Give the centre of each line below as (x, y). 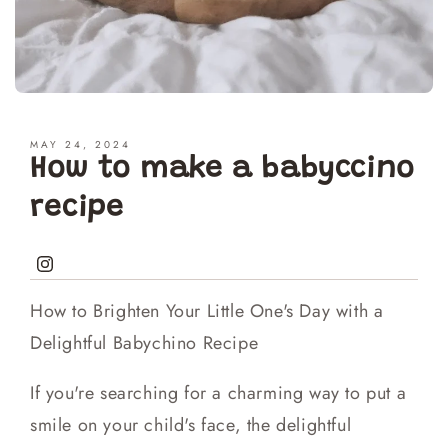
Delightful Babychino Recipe (144, 343)
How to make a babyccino (222, 170)
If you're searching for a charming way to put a (218, 393)
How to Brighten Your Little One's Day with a (207, 311)
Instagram (71, 276)
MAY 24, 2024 (80, 145)
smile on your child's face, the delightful (191, 425)
